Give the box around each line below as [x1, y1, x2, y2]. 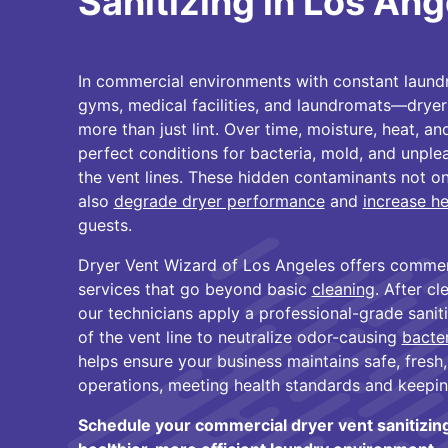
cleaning [311, 279, 375, 299]
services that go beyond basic [77, 279, 312, 299]
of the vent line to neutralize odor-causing [77, 327, 402, 347]
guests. [77, 215, 132, 235]
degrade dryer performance [113, 191, 325, 211]
